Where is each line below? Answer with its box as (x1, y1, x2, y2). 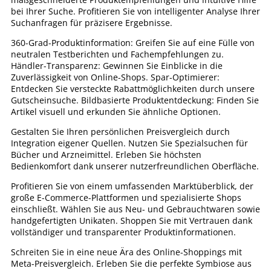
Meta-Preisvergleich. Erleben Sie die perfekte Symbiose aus (11, 258, 252, 269)
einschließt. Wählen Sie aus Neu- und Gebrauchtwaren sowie (11, 203, 260, 215)
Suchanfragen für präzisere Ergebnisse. (11, 17, 172, 28)
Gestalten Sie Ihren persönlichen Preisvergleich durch (11, 126, 230, 137)
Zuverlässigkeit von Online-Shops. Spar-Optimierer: (11, 71, 220, 83)
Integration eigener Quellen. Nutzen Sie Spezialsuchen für (11, 137, 248, 149)
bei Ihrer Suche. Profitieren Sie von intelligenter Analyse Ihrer (11, 5, 260, 17)
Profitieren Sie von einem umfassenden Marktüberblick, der (11, 180, 253, 192)
